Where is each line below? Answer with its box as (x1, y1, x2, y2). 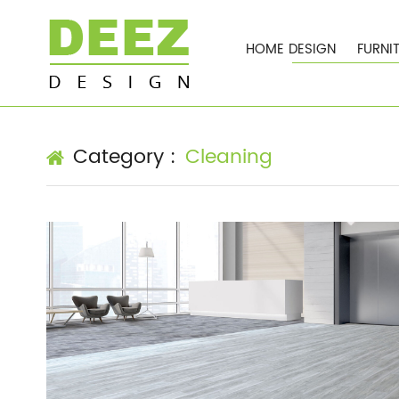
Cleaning (185, 140, 273, 174)
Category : (73, 141, 176, 174)
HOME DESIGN (246, 38, 337, 61)
